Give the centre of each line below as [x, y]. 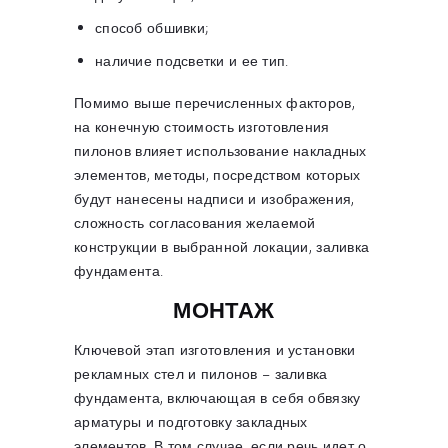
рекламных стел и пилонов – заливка [201, 373]
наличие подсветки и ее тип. [192, 61]
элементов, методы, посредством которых [217, 175]
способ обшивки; [152, 28]
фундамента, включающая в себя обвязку [217, 397]
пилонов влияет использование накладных [220, 151]
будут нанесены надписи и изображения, [214, 199]
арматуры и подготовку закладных [191, 421]
